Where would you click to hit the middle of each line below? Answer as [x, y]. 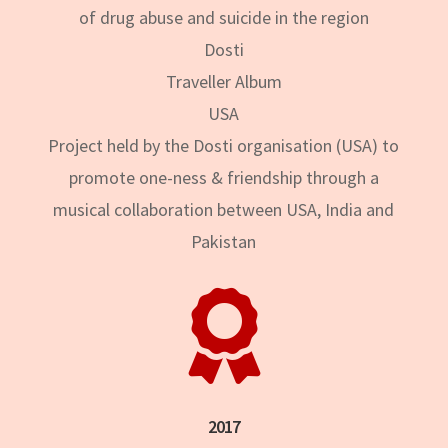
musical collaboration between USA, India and [224, 209]
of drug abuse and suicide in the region [223, 17]
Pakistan [224, 241]
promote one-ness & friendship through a [223, 177]
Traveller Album [223, 81]
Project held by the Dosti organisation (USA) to [224, 145]
